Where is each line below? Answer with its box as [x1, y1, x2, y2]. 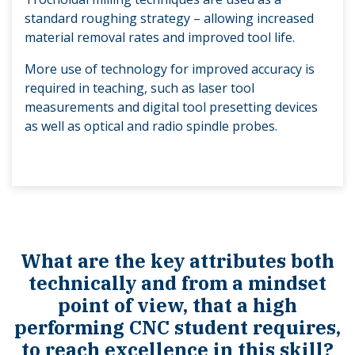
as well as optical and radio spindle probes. [25, 117, 277, 136]
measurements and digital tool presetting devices [25, 98, 318, 116]
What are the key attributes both [21, 248, 334, 274]
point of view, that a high [58, 292, 297, 319]
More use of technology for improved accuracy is [25, 60, 315, 78]
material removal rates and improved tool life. [25, 29, 295, 47]
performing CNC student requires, [14, 315, 341, 341]
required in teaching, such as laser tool [25, 79, 254, 97]
